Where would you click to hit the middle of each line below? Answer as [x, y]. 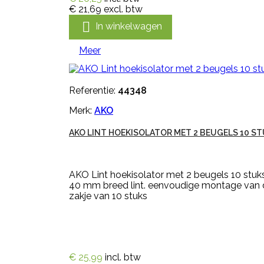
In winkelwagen [129, 27]
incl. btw [123, 257]
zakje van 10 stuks [108, 196]
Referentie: [93, 90]
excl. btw [123, 9]
